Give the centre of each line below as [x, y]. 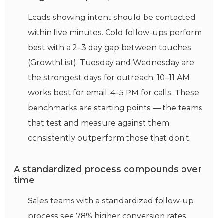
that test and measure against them [99, 123]
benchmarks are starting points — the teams [115, 108]
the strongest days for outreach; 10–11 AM [109, 78]
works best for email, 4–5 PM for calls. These [113, 93]
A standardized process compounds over [108, 170]
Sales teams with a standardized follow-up [111, 201]
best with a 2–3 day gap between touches [109, 48]
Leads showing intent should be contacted [112, 18]
